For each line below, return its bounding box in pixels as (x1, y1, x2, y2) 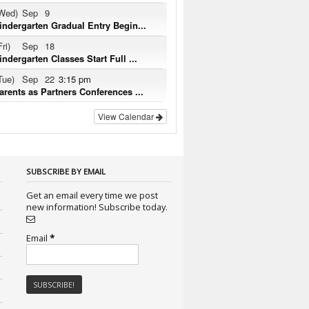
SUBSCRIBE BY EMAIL (26, 166, 106, 177)
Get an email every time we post (26, 188, 158, 201)
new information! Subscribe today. (98, 200, 170, 213)
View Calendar (98, 110, 157, 123)
